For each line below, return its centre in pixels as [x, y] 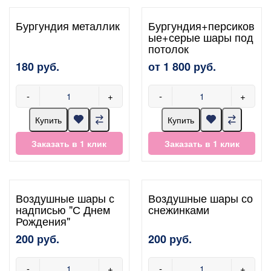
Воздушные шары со [201, 198]
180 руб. [38, 66]
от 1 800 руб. [182, 66]
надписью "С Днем [63, 209]
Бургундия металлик [68, 25]
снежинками [179, 209]
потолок [169, 48]
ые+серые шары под [201, 37]
